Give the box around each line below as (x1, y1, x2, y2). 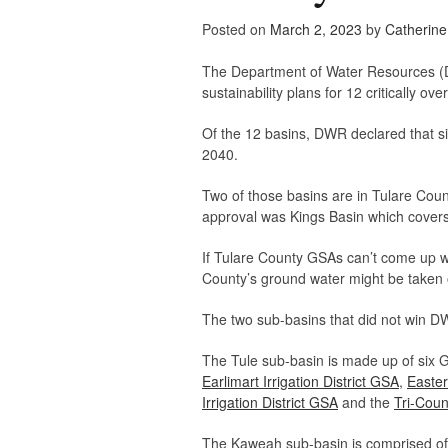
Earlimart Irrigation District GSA (202, 371, 399, 392)
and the (338, 392, 394, 413)
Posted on (202, 19, 270, 40)
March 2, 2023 (270, 19, 362, 40)
